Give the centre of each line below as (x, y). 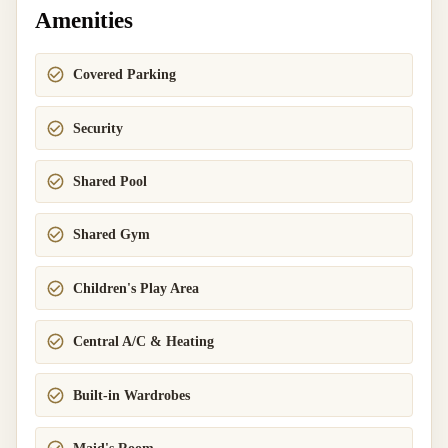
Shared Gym (112, 235)
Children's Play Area (136, 288)
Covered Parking (125, 75)
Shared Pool (110, 182)
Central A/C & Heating (144, 342)
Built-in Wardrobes (132, 395)
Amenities (84, 19)
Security (98, 128)
